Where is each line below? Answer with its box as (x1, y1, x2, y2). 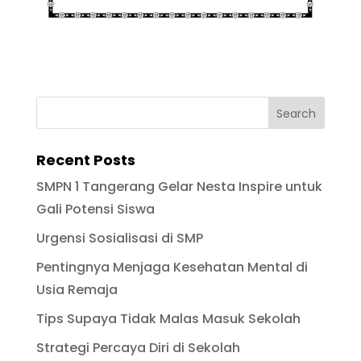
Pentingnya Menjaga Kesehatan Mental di (35, 257, 308, 276)
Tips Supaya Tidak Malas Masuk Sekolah (35, 309, 301, 328)
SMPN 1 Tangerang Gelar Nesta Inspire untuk (35, 176, 322, 196)
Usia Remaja (35, 280, 118, 299)
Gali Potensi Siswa (35, 199, 155, 218)
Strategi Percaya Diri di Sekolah (35, 338, 240, 357)
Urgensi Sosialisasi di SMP (35, 228, 203, 247)
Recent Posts (35, 149, 135, 170)
